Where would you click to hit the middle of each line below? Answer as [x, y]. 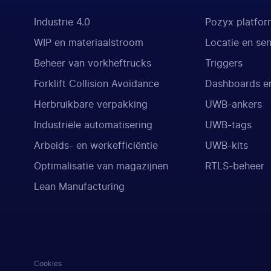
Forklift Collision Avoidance [96, 84]
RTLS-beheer [234, 166]
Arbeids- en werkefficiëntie [96, 145]
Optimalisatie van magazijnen [101, 166]
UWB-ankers [233, 104]
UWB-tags [228, 125]
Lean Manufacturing [79, 187]
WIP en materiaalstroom [89, 43]
